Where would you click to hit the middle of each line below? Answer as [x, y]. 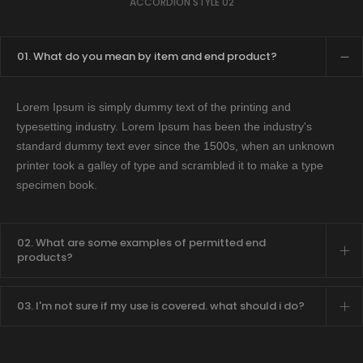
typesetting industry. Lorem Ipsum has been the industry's [164, 126]
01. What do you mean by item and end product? [147, 56]
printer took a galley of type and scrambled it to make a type [170, 165]
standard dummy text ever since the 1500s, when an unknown [175, 146]
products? [45, 257]
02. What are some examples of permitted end [141, 243]
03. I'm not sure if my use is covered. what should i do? [161, 306]
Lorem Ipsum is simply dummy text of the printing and [154, 107]
